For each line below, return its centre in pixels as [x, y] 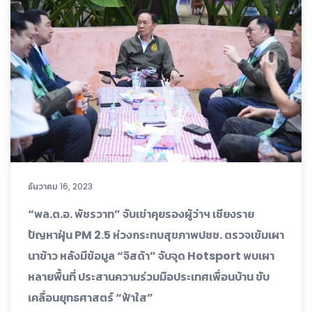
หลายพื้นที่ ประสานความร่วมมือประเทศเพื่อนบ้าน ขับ [149, 276]
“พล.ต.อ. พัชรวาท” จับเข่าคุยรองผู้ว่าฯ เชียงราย [141, 214]
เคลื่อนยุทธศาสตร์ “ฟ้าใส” [91, 297]
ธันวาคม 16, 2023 [60, 186]
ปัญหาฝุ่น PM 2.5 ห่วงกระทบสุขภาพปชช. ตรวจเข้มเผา [156, 235]
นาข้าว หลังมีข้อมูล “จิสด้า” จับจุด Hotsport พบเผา [151, 256]
